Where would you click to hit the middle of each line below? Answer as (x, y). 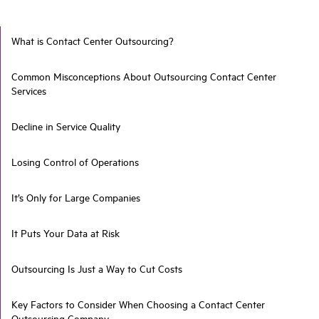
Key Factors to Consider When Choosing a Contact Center (138, 304)
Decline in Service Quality (66, 126)
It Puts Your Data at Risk (66, 233)
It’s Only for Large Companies (76, 198)
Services (29, 91)
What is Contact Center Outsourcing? (93, 41)
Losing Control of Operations (75, 162)
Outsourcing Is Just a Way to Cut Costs (97, 269)
